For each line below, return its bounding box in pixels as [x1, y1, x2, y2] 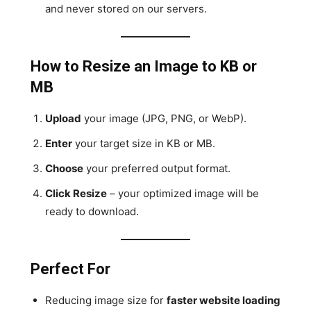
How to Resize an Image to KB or [31, 57, 257, 75]
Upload [45, 111, 81, 125]
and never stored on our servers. [45, 1, 207, 15]
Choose [45, 161, 83, 175]
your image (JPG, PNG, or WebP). [81, 111, 246, 125]
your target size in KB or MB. [72, 136, 215, 150]
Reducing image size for [45, 293, 167, 307]
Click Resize [45, 186, 107, 200]
